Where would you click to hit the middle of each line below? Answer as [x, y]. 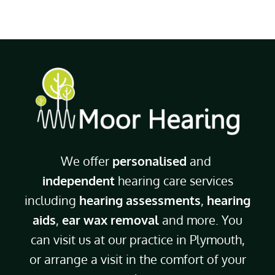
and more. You [201, 219]
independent [78, 180]
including [52, 200]
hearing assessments [140, 200]
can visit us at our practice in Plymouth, [137, 239]
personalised [149, 161]
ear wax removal [110, 219]
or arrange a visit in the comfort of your [137, 259]
